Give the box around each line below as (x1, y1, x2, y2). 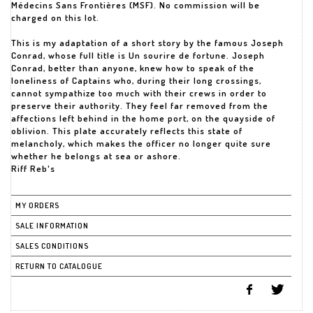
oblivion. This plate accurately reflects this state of (11, 125, 242, 136)
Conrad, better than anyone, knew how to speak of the (11, 62, 254, 73)
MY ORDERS (15, 201, 59, 210)
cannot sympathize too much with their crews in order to (11, 87, 267, 99)
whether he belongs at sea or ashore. (11, 150, 181, 161)
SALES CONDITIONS (15, 241, 89, 251)
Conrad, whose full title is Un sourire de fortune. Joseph (11, 50, 265, 61)
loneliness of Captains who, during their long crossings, (11, 75, 261, 86)
